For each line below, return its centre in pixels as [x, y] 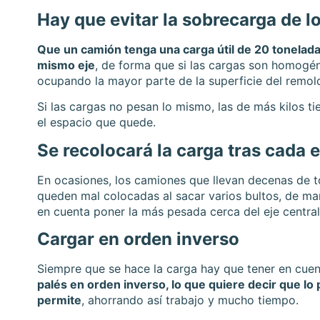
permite [59, 300]
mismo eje [66, 65]
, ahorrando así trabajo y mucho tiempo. [190, 300]
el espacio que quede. [96, 122]
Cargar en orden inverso [138, 239]
